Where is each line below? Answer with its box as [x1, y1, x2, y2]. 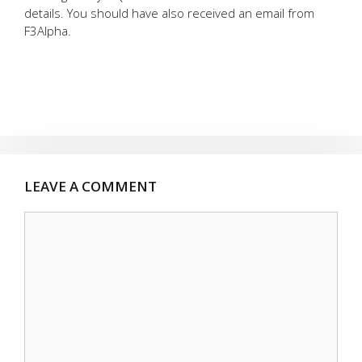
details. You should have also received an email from [24, 4, 314, 21]
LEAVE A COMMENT [24, 176, 157, 196]
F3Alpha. [24, 22, 71, 39]
